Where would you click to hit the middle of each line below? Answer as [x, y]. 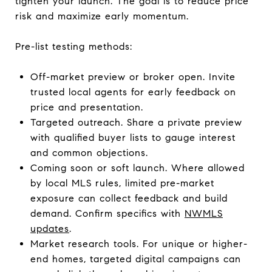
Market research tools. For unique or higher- [139, 243]
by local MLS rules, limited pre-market [122, 183]
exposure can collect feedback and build [129, 198]
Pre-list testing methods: [74, 46]
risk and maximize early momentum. [102, 16]
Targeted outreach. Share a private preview [136, 122]
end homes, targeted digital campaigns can [135, 259]
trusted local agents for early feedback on [133, 92]
